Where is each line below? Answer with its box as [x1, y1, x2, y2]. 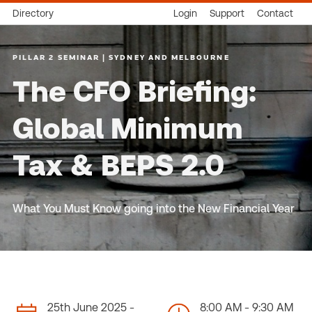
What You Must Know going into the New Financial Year [13, 202, 295, 215]
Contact [257, 8, 293, 19]
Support [210, 8, 244, 19]
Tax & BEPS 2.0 [13, 148, 231, 182]
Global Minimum [13, 111, 243, 146]
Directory [13, 8, 54, 19]
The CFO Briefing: [13, 75, 256, 109]
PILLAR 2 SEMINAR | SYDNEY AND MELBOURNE [13, 52, 230, 62]
